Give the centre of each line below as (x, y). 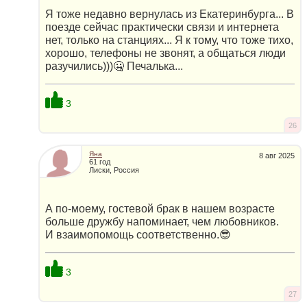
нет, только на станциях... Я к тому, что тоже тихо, (169, 40)
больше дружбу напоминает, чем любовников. (162, 222)
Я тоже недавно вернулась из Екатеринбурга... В (170, 14)
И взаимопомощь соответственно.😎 (138, 235)
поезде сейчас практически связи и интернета (162, 27)
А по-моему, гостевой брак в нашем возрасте (160, 209)
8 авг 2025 (277, 156)
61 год (100, 162)
